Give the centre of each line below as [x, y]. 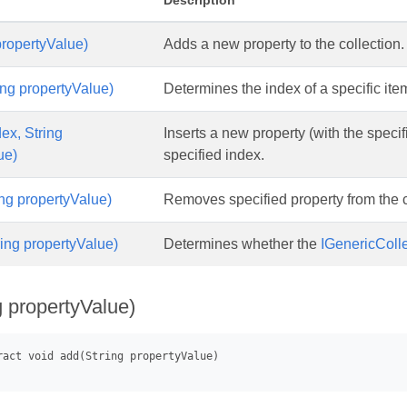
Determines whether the [242, 244]
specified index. [214, 155]
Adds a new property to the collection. [284, 44]
